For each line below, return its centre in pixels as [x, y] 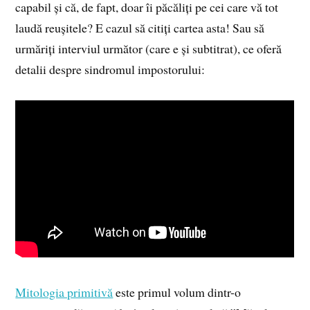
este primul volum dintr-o [177, 292]
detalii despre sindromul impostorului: [110, 69]
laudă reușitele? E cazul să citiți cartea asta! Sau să [140, 27]
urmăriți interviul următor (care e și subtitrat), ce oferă [149, 48]
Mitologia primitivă [64, 292]
